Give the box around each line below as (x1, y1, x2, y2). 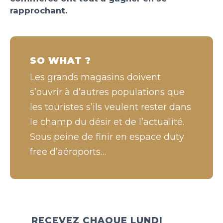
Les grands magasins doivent (30, 71, 161, 83)
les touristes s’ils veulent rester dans (30, 101, 191, 112)
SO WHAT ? (30, 55, 91, 66)
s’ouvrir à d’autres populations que (30, 86, 185, 98)
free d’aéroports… (30, 146, 106, 157)
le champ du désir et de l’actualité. (30, 116, 184, 127)
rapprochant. (10, 5, 67, 15)
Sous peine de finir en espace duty (30, 131, 184, 142)
